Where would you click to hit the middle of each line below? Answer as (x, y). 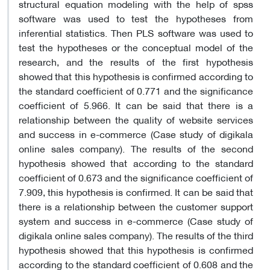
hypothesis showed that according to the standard (136, 162)
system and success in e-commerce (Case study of (136, 220)
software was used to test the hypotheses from (136, 17)
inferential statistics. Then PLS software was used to (136, 32)
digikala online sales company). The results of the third (136, 234)
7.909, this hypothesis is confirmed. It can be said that (136, 191)
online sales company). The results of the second (136, 148)
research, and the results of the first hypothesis (136, 61)
